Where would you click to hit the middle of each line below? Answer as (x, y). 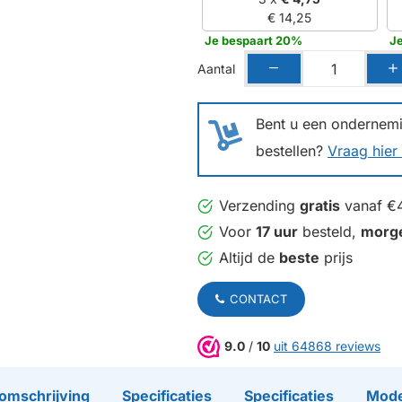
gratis (320, 206)
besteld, (329, 232)
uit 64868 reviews (327, 346)
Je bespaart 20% (254, 41)
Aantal (216, 68)
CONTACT (258, 299)
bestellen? (292, 151)
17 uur (277, 232)
